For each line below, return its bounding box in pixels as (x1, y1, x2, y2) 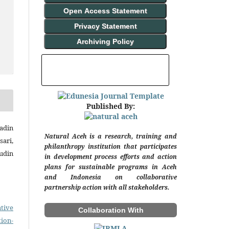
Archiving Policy (77, 37, 134, 45)
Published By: (86, 101, 135, 111)
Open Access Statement (63, 6, 147, 15)
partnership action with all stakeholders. (44, 184, 170, 192)
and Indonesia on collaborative (44, 173, 177, 181)
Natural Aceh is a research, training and (44, 132, 177, 141)
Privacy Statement (74, 21, 137, 30)
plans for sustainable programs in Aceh (44, 163, 177, 171)
